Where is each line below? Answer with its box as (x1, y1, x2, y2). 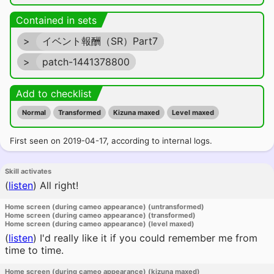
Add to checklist (16, 87, 92, 100)
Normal (22, 108, 46, 117)
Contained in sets (16, 14, 97, 26)
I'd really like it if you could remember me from (37, 232, 257, 244)
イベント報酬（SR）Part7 (42, 35, 158, 47)
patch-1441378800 (42, 56, 130, 68)
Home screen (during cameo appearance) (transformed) (5, 211, 196, 220)
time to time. (5, 244, 64, 256)
